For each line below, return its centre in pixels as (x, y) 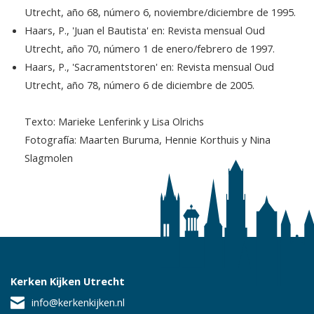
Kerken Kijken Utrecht (68, 281)
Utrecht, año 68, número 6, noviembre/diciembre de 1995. (160, 12)
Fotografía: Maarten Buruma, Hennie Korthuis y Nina (148, 139)
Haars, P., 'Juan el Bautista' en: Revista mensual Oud (145, 30)
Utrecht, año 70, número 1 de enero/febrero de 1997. (150, 48)
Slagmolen (49, 157)
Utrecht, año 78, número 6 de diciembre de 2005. (139, 84)
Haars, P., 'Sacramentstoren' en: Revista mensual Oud (149, 66)
